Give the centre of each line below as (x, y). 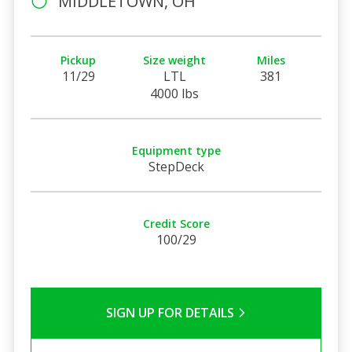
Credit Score (176, 223)
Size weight (175, 60)
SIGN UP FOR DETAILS (171, 312)
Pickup (79, 60)
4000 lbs (175, 93)
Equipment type (176, 150)
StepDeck (176, 166)
